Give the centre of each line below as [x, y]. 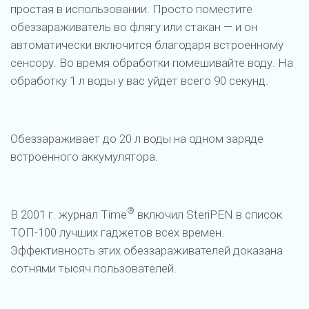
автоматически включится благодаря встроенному [147, 44]
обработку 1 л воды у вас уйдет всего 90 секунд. [139, 80]
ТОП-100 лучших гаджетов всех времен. [117, 232]
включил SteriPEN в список [208, 214]
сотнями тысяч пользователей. [93, 268]
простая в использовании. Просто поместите [131, 9]
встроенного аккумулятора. [84, 156]
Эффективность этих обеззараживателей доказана [147, 250]
